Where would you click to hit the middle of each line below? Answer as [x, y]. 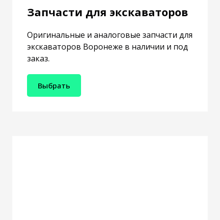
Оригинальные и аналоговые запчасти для [110, 35]
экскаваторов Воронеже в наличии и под [108, 47]
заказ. [38, 59]
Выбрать [54, 86]
